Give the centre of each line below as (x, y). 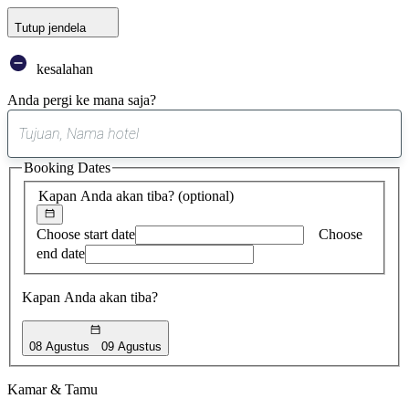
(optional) (206, 195)
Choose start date (86, 235)
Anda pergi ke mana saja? (82, 100)
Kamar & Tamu (52, 389)
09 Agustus (132, 346)
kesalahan (63, 68)
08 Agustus (59, 346)
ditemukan (235, 169)
